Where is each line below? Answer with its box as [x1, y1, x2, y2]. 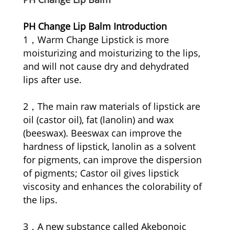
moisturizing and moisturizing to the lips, [23, 46, 201, 59]
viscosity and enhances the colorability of [23, 180, 202, 193]
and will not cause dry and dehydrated [23, 60, 189, 72]
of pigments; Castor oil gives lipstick [23, 166, 179, 179]
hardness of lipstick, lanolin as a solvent [23, 140, 196, 152]
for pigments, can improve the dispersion [23, 153, 202, 166]
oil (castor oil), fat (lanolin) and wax [23, 113, 174, 126]
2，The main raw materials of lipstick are [23, 100, 201, 112]
